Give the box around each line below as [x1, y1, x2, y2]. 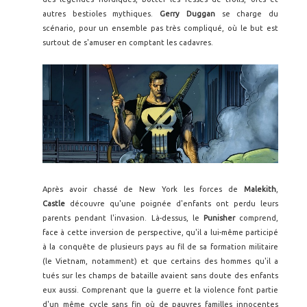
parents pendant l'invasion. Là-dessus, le [42, 213, 204, 222]
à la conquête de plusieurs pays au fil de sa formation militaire [42, 242, 278, 251]
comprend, [234, 213, 279, 222]
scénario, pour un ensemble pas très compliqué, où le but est [42, 24, 278, 32]
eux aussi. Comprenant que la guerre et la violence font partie [42, 285, 278, 294]
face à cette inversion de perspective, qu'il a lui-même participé [42, 228, 278, 236]
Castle [42, 199, 65, 208]
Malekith [244, 184, 276, 193]
